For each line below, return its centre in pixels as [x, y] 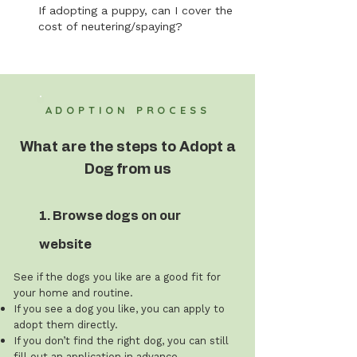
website [65, 245]
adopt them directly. [66, 325]
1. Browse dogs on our [110, 216]
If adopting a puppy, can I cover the [135, 10]
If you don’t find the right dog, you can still [121, 341]
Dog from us [127, 170]
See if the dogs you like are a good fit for [117, 277]
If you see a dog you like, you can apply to [119, 309]
